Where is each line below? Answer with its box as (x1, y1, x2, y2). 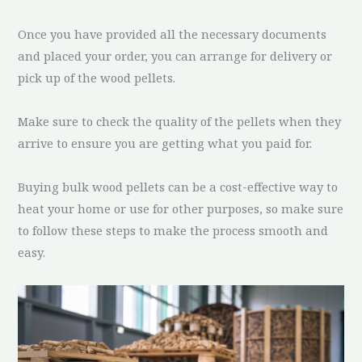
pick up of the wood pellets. (18, 69, 176, 86)
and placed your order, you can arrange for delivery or (18, 47, 333, 64)
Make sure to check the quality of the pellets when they (18, 112, 342, 129)
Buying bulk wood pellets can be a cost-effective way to (18, 178, 339, 195)
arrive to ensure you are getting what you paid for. (18, 134, 313, 151)
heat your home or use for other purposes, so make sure (18, 200, 344, 217)
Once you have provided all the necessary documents (18, 25, 327, 42)
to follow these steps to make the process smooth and (18, 221, 329, 238)
